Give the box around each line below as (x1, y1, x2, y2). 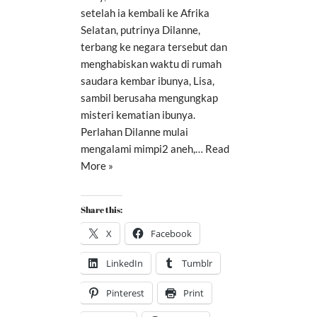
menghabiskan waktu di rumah (81, 57, 221, 70)
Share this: (81, 203, 122, 215)
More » (81, 158, 113, 172)
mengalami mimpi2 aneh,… (81, 142, 205, 155)
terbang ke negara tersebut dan (81, 40, 227, 53)
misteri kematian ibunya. (81, 108, 195, 121)
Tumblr (182, 256, 212, 270)
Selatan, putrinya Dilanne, (81, 23, 200, 36)
